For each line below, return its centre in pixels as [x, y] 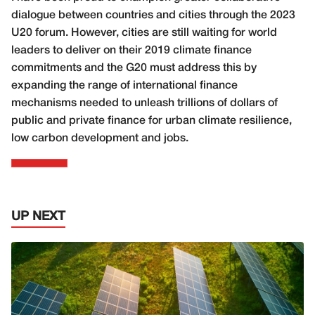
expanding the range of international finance [124, 85]
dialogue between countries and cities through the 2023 [153, 15]
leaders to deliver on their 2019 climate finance [131, 50]
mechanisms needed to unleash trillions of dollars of [144, 103]
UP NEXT [38, 216]
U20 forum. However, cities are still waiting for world [144, 33]
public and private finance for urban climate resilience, [152, 121]
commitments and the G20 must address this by [134, 68]
